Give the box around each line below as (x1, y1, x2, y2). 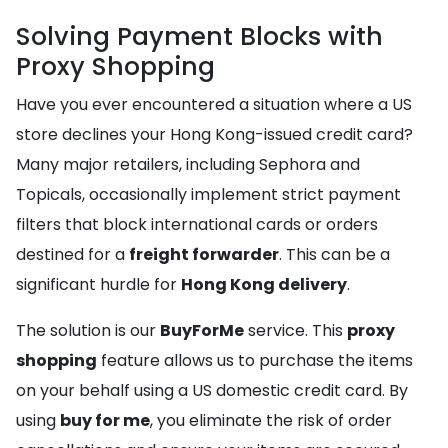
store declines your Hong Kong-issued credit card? (16, 123, 413, 146)
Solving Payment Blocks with (16, 19, 383, 54)
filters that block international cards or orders (16, 213, 378, 236)
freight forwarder (129, 243, 279, 266)
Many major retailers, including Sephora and (16, 153, 360, 176)
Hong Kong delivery (181, 273, 347, 296)
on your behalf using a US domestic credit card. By (16, 379, 408, 402)
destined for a (16, 243, 129, 266)
